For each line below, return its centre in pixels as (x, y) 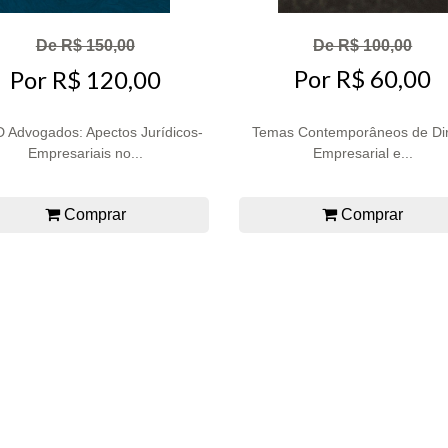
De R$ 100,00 (363, 45)
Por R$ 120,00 (85, 79)
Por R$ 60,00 (363, 79)
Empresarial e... (362, 153)
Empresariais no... (85, 153)
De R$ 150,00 (85, 46)
